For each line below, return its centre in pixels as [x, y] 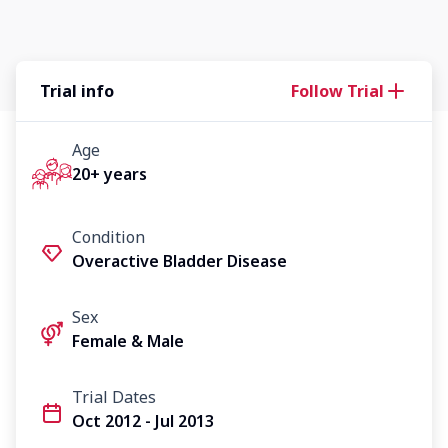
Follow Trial [337, 91]
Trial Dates [114, 396]
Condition [108, 236]
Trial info [77, 91]
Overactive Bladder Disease [179, 260]
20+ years [109, 174]
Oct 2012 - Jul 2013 [143, 420]
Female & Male [128, 340]
